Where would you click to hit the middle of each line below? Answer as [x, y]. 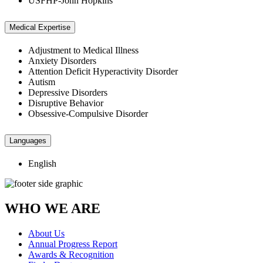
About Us [46, 233]
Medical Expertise [40, 28]
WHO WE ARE [53, 208]
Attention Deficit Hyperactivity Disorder [103, 71]
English [42, 163]
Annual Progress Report [73, 244]
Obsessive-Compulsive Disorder [88, 113]
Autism [42, 82]
